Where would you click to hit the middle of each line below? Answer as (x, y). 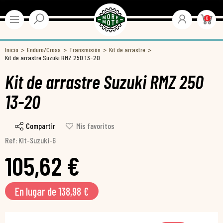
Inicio (12, 50)
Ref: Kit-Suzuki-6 (30, 140)
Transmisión (85, 50)
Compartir (41, 126)
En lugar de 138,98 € (52, 191)
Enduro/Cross (44, 50)
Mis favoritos (95, 126)
